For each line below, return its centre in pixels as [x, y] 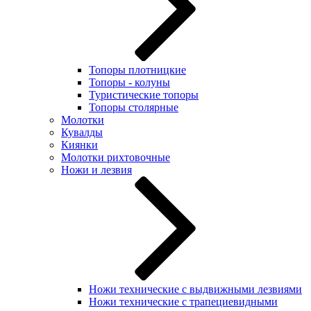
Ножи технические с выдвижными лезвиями [195, 289]
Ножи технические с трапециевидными [183, 302]
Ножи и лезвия [96, 170]
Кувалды [82, 132]
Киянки [79, 145]
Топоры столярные [134, 107]
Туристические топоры [144, 95]
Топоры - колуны [129, 82]
